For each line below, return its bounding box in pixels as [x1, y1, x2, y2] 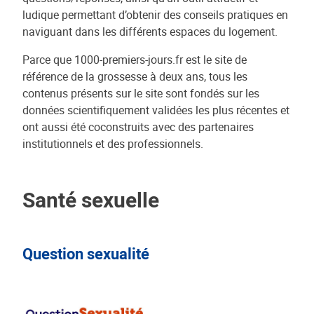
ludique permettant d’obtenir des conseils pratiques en [22, 7, 288, 22]
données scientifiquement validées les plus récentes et [22, 102, 289, 118]
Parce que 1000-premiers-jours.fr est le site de [22, 52, 247, 67]
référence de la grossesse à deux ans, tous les [22, 69, 247, 84]
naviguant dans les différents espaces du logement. [22, 24, 278, 39]
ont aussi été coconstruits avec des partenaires [22, 119, 254, 135]
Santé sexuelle [22, 185, 159, 214]
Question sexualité [22, 243, 149, 264]
